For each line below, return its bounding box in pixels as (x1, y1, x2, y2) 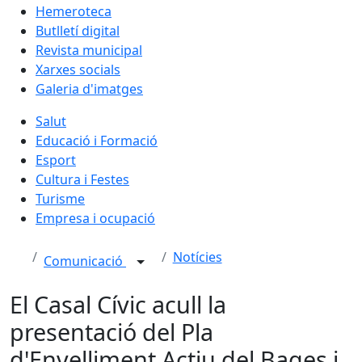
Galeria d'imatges (36, 79, 143, 98)
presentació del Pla (10, 315, 213, 347)
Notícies (172, 247, 222, 266)
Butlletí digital (36, 21, 120, 40)
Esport (36, 150, 76, 169)
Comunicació (44, 252, 126, 270)
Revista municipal (36, 40, 142, 59)
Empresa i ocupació (36, 208, 155, 227)
